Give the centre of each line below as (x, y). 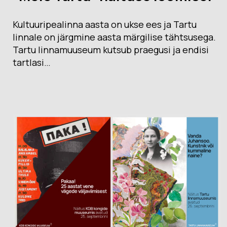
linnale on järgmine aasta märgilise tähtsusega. (114, 37)
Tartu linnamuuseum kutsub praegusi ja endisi (111, 50)
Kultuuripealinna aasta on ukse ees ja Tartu (105, 25)
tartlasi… (32, 63)
